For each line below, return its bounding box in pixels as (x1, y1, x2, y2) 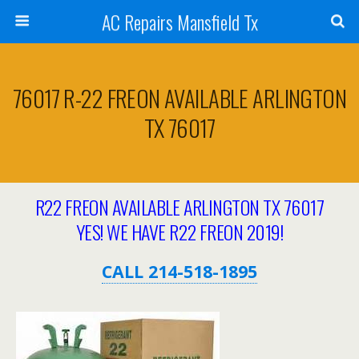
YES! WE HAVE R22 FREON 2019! (75, 217, 284, 246)
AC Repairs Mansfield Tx (101, 7, 258, 36)
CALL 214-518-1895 (102, 260, 257, 284)
